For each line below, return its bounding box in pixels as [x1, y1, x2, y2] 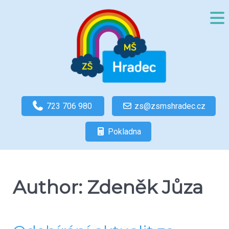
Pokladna [108, 126, 141, 136]
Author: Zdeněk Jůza [13, 175, 203, 198]
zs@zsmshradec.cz [134, 101, 205, 111]
